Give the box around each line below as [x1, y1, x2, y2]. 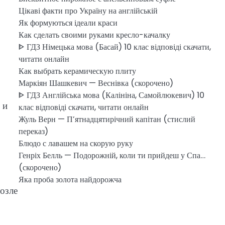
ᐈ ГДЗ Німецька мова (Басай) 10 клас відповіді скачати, [18, 41, 211, 53]
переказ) [18, 126, 48, 137]
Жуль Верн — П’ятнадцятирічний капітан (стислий [18, 114, 195, 125]
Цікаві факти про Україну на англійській [18, 5, 158, 17]
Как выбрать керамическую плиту [18, 65, 136, 77]
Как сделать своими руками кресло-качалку [18, 29, 170, 41]
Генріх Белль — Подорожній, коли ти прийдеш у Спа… [18, 150, 205, 161]
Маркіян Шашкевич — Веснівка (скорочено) [18, 77, 173, 89]
